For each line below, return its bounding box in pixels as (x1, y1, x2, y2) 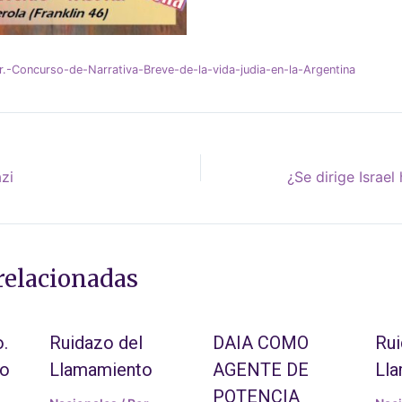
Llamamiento (49, 359, 153, 381)
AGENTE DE (212, 359, 309, 381)
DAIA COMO (212, 332, 309, 354)
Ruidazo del (49, 332, 144, 354)
